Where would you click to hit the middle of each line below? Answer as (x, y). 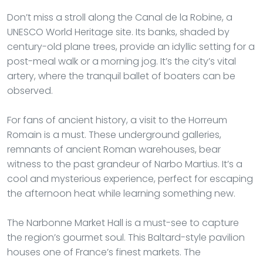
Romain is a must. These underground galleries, (114, 134)
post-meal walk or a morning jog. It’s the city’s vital (122, 61)
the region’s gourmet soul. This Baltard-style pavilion (126, 237)
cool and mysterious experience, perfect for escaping (130, 178)
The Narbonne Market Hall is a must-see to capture (123, 222)
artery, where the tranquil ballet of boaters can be (121, 76)
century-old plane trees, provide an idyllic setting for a (131, 46)
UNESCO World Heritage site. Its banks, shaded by (118, 32)
